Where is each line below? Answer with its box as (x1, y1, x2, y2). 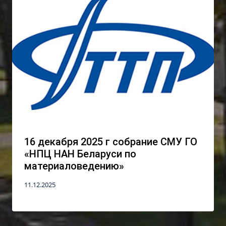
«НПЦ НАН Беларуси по (24, 148, 136, 160)
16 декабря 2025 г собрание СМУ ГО (24, 136, 197, 148)
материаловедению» (24, 160, 124, 173)
